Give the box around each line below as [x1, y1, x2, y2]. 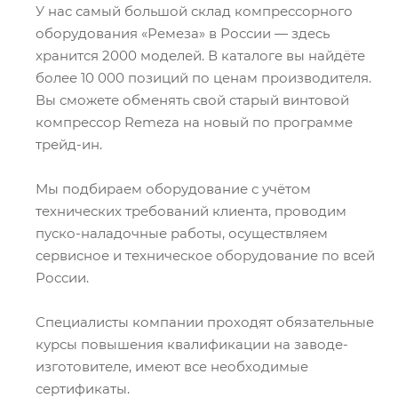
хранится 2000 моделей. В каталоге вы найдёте [36, 46, 365, 64]
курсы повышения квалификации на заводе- [36, 335, 348, 353]
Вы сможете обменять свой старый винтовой [36, 91, 349, 108]
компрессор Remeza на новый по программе [36, 113, 353, 131]
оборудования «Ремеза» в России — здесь [36, 24, 330, 42]
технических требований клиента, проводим [36, 202, 346, 219]
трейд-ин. [36, 135, 102, 153]
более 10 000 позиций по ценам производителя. [36, 68, 371, 86]
